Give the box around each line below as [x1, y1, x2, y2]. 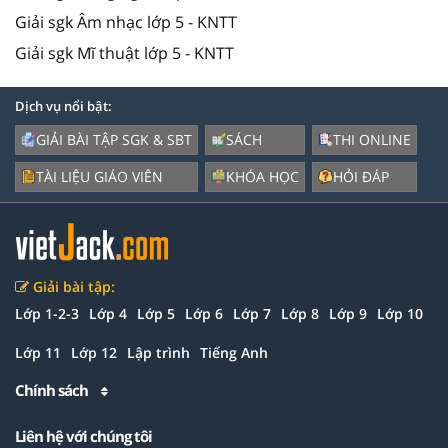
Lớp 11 [15, 342, 61, 362]
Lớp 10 [377, 303, 423, 323]
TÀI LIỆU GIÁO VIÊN [36, 166, 163, 186]
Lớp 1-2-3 [15, 303, 79, 323]
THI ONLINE [333, 129, 411, 149]
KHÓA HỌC [226, 166, 299, 186]
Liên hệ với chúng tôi [15, 425, 152, 446]
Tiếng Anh [200, 342, 268, 362]
